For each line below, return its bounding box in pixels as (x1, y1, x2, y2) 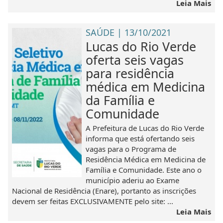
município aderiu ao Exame (86, 175, 180, 185)
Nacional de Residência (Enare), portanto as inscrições (12, 185, 197, 196)
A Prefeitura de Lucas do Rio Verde (86, 122, 205, 133)
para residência (86, 64, 175, 82)
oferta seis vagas (86, 51, 184, 68)
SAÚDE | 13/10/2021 (86, 26, 172, 38)
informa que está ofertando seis (86, 133, 195, 143)
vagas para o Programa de (86, 143, 177, 154)
